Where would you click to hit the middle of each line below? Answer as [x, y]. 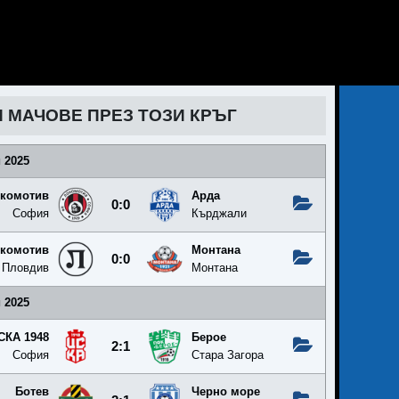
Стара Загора [228, 355]
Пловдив [25, 268]
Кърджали [219, 213]
